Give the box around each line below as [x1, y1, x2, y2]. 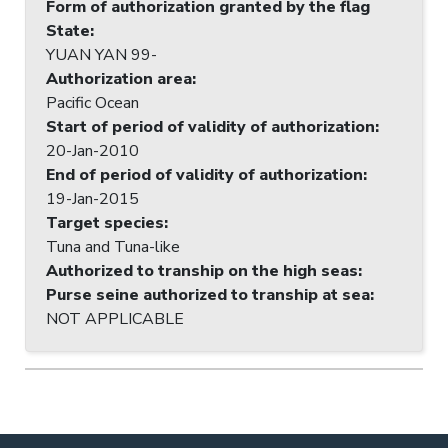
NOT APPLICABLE [46, 307, 184, 330]
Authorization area [46, 67, 192, 90]
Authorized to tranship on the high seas [46, 259, 358, 282]
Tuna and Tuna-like [46, 235, 180, 258]
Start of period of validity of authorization [46, 115, 375, 138]
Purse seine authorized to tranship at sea [46, 283, 370, 306]
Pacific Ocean [46, 91, 139, 114]
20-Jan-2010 [46, 139, 139, 162]
